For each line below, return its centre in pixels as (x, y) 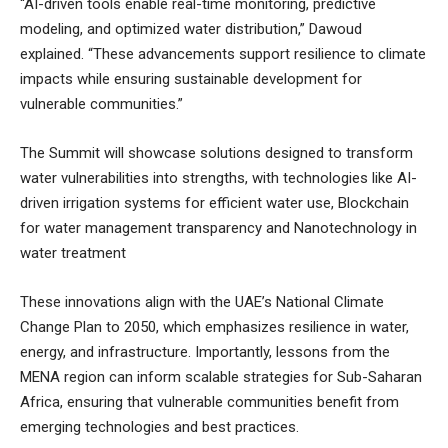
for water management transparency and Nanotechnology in (218, 227)
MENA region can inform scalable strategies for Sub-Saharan (221, 376)
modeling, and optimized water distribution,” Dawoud (191, 28)
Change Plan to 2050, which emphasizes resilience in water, (214, 326)
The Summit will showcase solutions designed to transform (216, 152)
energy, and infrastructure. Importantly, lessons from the (205, 351)
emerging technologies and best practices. (159, 426)
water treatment (73, 252)
